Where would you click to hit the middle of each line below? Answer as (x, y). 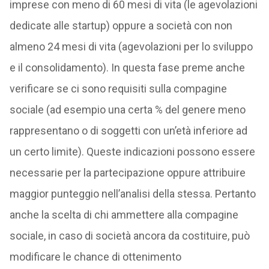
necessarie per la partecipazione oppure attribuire (127, 173)
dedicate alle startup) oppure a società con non (121, 26)
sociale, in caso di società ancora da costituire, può (129, 236)
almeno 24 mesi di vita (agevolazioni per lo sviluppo (131, 47)
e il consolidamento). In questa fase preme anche (127, 68)
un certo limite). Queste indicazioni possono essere (132, 152)
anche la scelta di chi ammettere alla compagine (124, 215)
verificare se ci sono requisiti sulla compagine (118, 89)
